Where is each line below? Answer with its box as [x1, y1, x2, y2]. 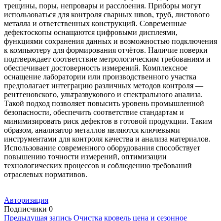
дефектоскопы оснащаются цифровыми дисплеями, [4, 28, 178, 37]
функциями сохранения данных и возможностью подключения [4, 37, 217, 46]
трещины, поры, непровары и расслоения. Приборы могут [4, 1, 201, 10]
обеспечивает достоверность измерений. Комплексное [4, 64, 187, 73]
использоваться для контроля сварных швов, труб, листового [4, 10, 210, 19]
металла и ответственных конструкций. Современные [4, 19, 186, 28]
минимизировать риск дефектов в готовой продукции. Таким [4, 117, 212, 126]
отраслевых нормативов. [4, 170, 87, 179]
